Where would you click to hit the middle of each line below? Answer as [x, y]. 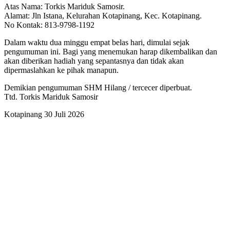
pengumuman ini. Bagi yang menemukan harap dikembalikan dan [111, 52]
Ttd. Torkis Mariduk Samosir [51, 97]
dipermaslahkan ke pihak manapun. [61, 70]
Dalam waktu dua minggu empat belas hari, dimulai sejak [97, 43]
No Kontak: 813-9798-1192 [49, 25]
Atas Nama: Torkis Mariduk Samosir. [64, 7]
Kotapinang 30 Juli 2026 [44, 114]
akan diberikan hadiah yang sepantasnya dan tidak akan [94, 61]
